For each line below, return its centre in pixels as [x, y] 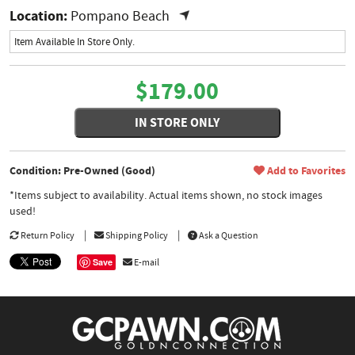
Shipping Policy [136, 236]
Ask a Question [228, 236]
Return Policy [47, 236]
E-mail [146, 263]
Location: [39, 16]
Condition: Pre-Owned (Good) [83, 171]
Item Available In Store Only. [75, 42]
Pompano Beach [120, 17]
